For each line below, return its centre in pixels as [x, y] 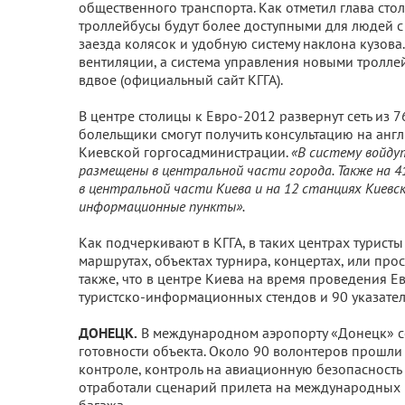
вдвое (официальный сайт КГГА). [181, 80]
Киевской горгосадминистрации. [185, 152]
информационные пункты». [162, 206]
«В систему [326, 152]
